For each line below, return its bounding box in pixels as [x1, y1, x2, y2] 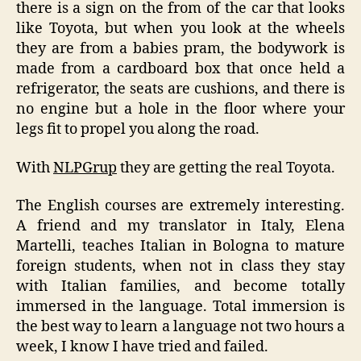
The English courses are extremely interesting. [16, 197, 345, 216]
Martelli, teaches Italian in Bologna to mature [16, 237, 345, 256]
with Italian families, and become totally [16, 277, 345, 297]
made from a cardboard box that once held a [16, 60, 345, 79]
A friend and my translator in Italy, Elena [16, 217, 345, 236]
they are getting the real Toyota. [117, 158, 335, 177]
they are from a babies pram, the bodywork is [16, 39, 345, 59]
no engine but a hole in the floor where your [16, 100, 345, 119]
